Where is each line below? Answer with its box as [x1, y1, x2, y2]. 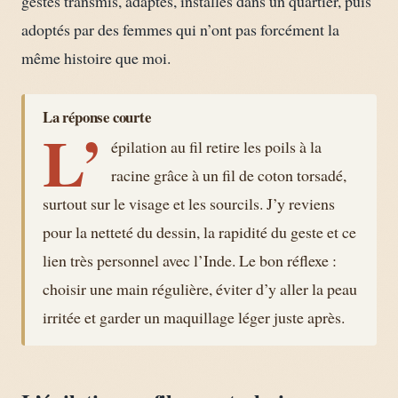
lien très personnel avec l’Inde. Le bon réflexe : [43, 249, 337, 271]
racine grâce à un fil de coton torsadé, [111, 163, 347, 186]
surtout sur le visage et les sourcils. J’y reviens [43, 192, 335, 214]
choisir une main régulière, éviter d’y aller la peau [43, 277, 357, 299]
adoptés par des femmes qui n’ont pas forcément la [21, 19, 339, 41]
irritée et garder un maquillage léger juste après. [43, 306, 345, 328]
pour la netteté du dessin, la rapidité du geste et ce [43, 220, 356, 243]
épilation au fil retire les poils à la [111, 135, 322, 157]
